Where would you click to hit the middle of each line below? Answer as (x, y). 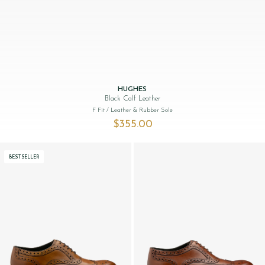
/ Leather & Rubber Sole (140, 110)
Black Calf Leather (132, 98)
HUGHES (132, 89)
